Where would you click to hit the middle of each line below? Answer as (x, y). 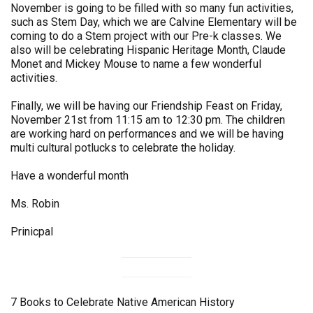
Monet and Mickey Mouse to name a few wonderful (136, 64)
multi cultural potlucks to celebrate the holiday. (123, 148)
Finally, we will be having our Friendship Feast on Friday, (146, 106)
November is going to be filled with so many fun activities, (152, 8)
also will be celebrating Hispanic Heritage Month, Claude (148, 50)
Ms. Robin (35, 204)
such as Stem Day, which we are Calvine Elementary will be (154, 22)
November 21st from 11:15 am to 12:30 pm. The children (148, 120)
